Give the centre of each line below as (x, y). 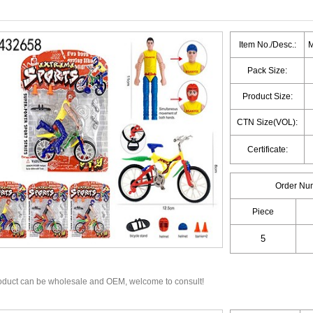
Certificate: (267, 150)
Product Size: (267, 96)
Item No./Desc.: (267, 45)
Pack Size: (267, 71)
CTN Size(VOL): (267, 122)
